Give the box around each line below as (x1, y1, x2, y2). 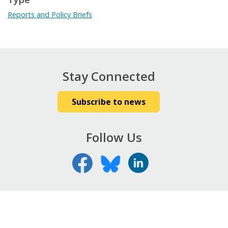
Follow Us (86, 129, 142, 146)
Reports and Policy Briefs (8, 10, 92, 20)
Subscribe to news (72, 96, 146, 108)
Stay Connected (62, 68, 155, 85)
